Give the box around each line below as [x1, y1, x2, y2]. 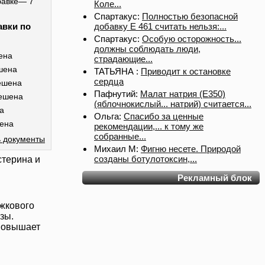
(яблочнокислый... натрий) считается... [94, 99, 251, 109]
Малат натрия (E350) [140, 89, 225, 99]
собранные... [94, 131, 146, 141]
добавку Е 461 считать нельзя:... [94, 21, 227, 31]
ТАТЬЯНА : [94, 66, 141, 76]
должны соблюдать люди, [94, 44, 201, 54]
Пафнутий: [94, 89, 140, 99]
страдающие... [94, 54, 153, 64]
